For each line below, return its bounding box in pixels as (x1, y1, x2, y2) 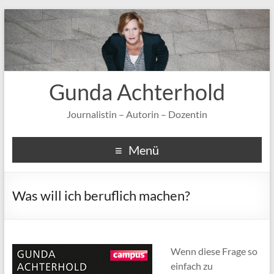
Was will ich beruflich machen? (12, 187, 190, 204)
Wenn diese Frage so (170, 245, 257, 257)
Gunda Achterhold (48, 78, 225, 105)
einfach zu (170, 260, 213, 272)
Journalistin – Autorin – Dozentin (66, 108, 207, 120)
